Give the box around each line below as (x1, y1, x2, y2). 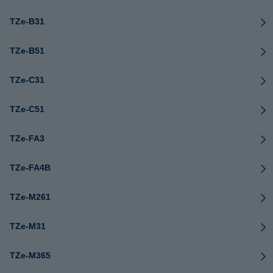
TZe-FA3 (10, 133, 44, 143)
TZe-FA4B (10, 163, 51, 172)
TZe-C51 (10, 104, 44, 114)
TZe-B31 (10, 16, 44, 26)
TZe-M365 (10, 250, 51, 260)
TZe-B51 (10, 46, 44, 55)
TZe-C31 (10, 75, 44, 85)
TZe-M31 (10, 221, 46, 231)
